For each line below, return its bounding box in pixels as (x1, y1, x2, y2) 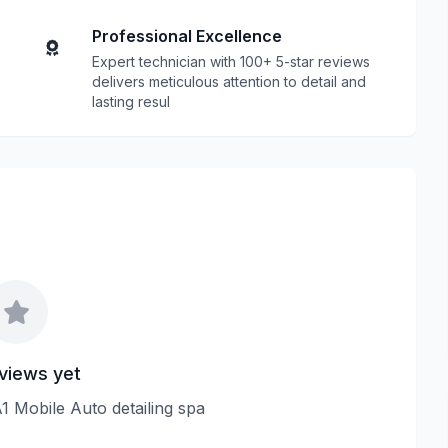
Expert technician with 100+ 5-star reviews (92, 53, 370, 70)
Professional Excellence (92, 26, 282, 46)
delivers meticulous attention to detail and (92, 73, 366, 90)
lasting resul (92, 93, 170, 110)
